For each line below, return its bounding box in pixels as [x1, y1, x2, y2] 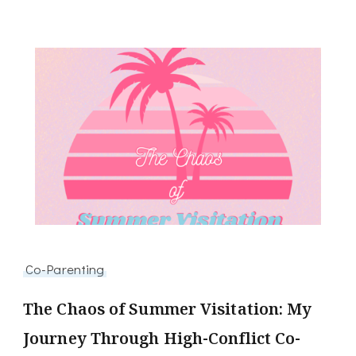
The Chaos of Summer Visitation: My [23, 297, 312, 319]
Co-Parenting [25, 259, 105, 277]
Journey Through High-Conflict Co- [23, 327, 301, 349]
